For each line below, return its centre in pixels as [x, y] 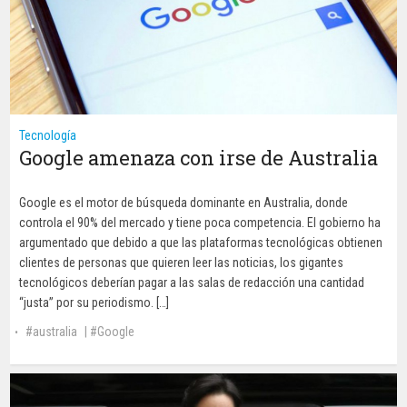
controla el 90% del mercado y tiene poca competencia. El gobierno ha [200, 222]
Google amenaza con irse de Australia [199, 157]
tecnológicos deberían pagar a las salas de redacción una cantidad [192, 282]
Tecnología [48, 135]
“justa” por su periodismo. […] [94, 302]
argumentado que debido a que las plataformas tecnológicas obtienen [201, 242]
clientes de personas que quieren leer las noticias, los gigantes [182, 262]
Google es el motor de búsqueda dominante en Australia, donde [184, 202]
